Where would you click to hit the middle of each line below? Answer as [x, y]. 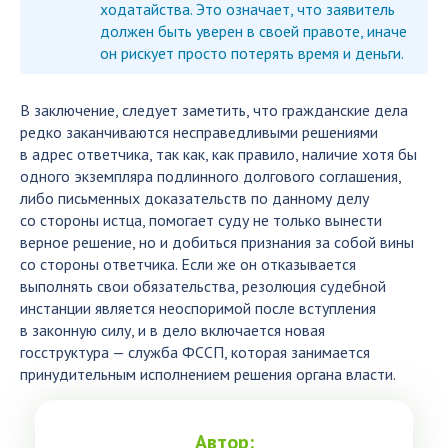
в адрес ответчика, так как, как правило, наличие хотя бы [218, 153]
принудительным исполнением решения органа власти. [208, 373]
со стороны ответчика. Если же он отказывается [188, 263]
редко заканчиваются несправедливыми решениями [199, 131]
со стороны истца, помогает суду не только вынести [201, 219]
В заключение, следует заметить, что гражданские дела [214, 109]
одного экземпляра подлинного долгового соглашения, [210, 175]
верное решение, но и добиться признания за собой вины [217, 241]
